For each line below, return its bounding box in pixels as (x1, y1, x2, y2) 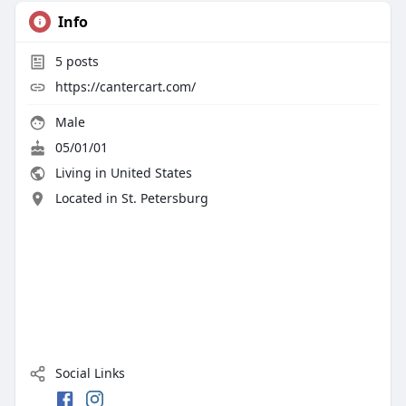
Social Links (51, 364, 125, 382)
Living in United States (51, 164, 192, 182)
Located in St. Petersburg (54, 189, 208, 208)
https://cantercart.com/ (54, 78, 196, 96)
